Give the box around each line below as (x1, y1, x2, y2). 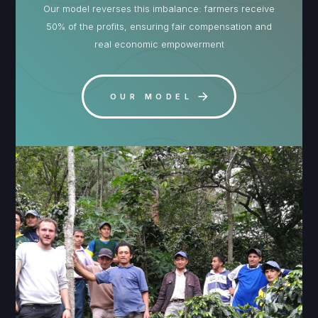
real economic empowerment (94, 38, 224, 50)
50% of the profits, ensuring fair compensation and (46, 21, 272, 32)
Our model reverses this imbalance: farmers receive (43, 3, 275, 14)
